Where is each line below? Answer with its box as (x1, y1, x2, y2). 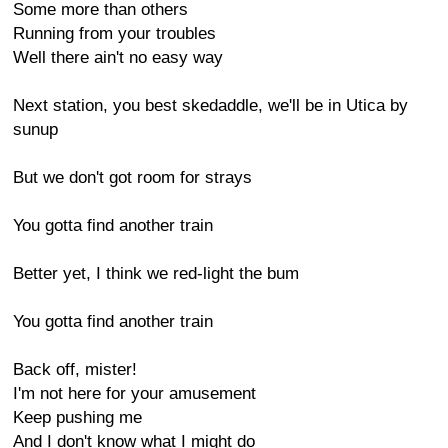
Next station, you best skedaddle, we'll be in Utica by (13, 96, 408, 115)
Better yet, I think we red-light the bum (13, 264, 299, 283)
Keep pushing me (13, 408, 142, 427)
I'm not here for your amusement (13, 384, 256, 403)
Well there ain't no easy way (13, 48, 223, 67)
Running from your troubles (13, 24, 216, 43)
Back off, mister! (13, 360, 137, 379)
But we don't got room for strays (13, 168, 252, 187)
